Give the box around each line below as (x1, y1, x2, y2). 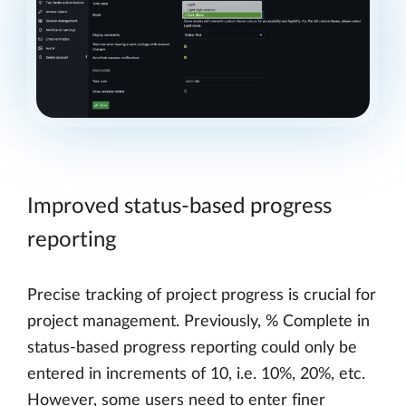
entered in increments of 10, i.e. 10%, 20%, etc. (27, 366, 365, 383)
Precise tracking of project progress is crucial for (27, 287, 376, 304)
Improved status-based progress (27, 196, 332, 218)
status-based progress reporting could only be (27, 340, 357, 357)
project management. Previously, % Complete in (27, 314, 370, 331)
